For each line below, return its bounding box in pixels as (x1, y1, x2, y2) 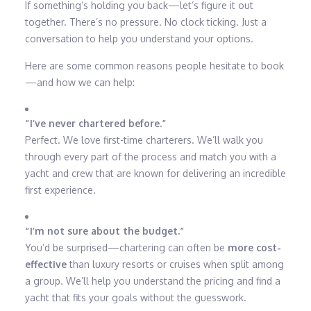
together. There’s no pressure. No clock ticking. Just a (24, 16, 267, 28)
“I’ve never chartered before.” (24, 117, 167, 130)
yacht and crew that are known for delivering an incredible (24, 167, 286, 180)
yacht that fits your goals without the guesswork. (24, 292, 246, 304)
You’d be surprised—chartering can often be (24, 242, 228, 254)
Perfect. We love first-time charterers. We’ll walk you (24, 134, 263, 146)
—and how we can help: (24, 76, 135, 89)
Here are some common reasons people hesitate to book (24, 60, 284, 72)
